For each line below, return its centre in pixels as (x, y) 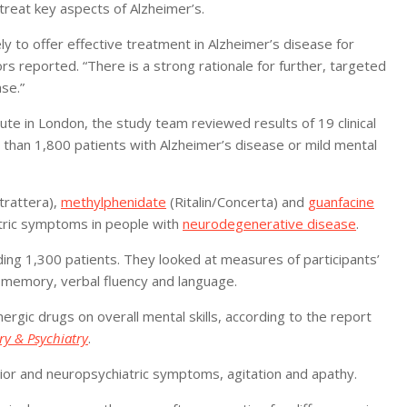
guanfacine (341, 202)
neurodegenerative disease (269, 223)
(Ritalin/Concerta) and (237, 202)
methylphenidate (114, 202)
